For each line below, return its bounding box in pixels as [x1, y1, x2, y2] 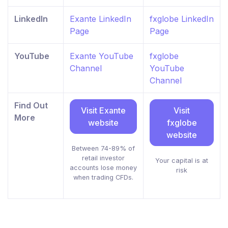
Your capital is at [155, 157, 208, 165]
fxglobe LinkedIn [150, 14, 214, 24]
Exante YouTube [70, 51, 133, 62]
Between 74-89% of [72, 145, 135, 153]
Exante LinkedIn [70, 14, 131, 24]
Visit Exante [81, 105, 126, 116]
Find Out [14, 100, 48, 111]
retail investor [82, 154, 125, 162]
